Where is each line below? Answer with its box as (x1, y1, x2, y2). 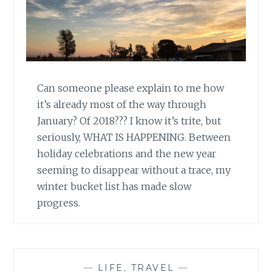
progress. (37, 197, 81, 209)
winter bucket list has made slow (37, 180, 192, 193)
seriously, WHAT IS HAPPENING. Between (37, 131, 231, 144)
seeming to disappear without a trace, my (37, 164, 231, 177)
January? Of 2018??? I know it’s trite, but (37, 115, 222, 127)
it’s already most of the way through (37, 98, 207, 111)
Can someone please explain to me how (37, 82, 225, 95)
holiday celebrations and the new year (37, 148, 217, 160)
